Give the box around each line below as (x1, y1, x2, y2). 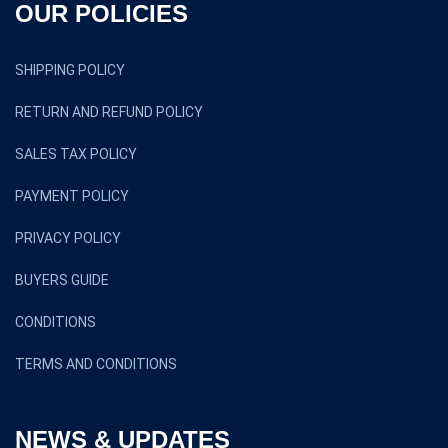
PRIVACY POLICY (15, 230, 121, 246)
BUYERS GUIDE (15, 272, 109, 288)
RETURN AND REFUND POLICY (15, 104, 203, 120)
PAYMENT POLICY (15, 188, 129, 204)
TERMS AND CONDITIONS (15, 356, 177, 372)
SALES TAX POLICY (15, 146, 137, 162)
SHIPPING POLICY (15, 62, 125, 78)
